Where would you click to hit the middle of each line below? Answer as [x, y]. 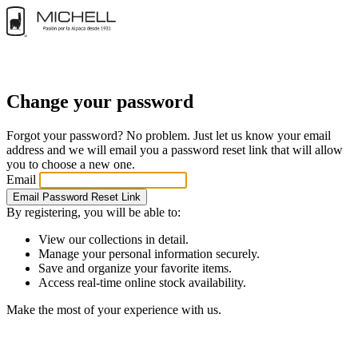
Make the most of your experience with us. [114, 309]
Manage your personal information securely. [149, 253]
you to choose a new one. [71, 164]
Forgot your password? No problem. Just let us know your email [169, 135]
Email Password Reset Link [77, 197]
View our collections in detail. [113, 239]
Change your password [100, 101]
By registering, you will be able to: [93, 212]
